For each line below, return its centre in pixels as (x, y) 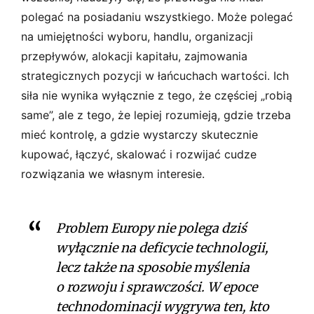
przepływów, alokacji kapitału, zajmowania (134, 56)
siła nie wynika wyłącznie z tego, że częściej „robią (157, 95)
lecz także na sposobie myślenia (153, 267)
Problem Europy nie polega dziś (151, 228)
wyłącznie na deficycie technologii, (162, 247)
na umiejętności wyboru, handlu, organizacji (137, 36)
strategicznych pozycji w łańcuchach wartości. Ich (155, 75)
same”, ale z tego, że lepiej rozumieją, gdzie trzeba (156, 115)
